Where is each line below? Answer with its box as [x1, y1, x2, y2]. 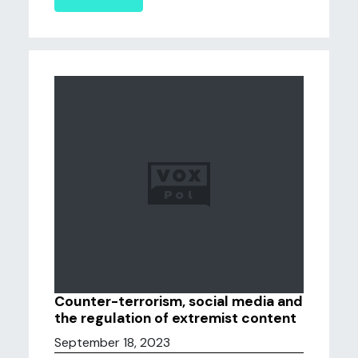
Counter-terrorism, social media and [54, 292, 303, 310]
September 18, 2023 [54, 334, 170, 351]
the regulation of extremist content [54, 309, 296, 327]
